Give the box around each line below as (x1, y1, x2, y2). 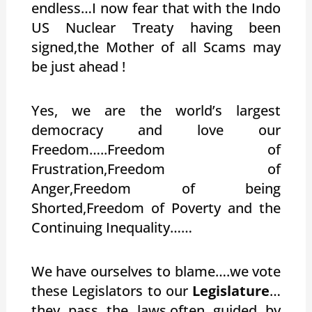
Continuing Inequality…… (31, 217, 192, 237)
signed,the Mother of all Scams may (31, 37, 281, 56)
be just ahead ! (31, 56, 129, 76)
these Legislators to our (31, 281, 193, 300)
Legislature (192, 281, 270, 300)
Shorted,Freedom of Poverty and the (31, 198, 281, 217)
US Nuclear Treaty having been (31, 17, 281, 37)
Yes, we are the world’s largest (31, 100, 281, 120)
